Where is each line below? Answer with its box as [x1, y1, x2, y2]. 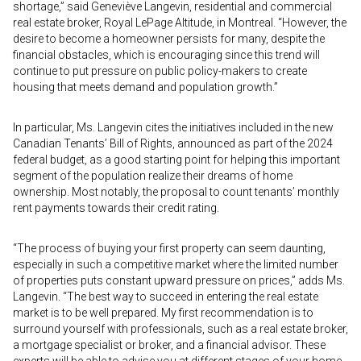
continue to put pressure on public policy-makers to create [13, 64, 307, 77]
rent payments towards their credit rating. [13, 201, 219, 214]
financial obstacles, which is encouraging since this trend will [13, 48, 320, 61]
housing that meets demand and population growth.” [13, 81, 278, 93]
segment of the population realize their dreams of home [13, 169, 293, 182]
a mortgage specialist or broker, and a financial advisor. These [13, 338, 326, 351]
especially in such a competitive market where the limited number [13, 258, 338, 271]
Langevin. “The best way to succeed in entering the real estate [13, 290, 318, 303]
